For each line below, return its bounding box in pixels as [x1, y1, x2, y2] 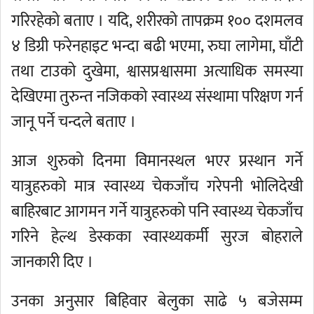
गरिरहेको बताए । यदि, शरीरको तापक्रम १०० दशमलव [11, 8, 303, 34]
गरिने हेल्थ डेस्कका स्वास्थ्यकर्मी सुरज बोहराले [11, 224, 303, 250]
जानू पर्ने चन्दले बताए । [11, 109, 136, 135]
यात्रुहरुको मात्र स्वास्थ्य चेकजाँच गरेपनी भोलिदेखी [11, 173, 303, 200]
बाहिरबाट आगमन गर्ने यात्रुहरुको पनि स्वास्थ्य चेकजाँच [11, 198, 303, 225]
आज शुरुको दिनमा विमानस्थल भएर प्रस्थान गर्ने [11, 148, 303, 175]
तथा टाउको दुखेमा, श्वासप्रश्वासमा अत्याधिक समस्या [11, 58, 303, 85]
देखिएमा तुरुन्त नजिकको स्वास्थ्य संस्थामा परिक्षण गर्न [11, 83, 303, 110]
